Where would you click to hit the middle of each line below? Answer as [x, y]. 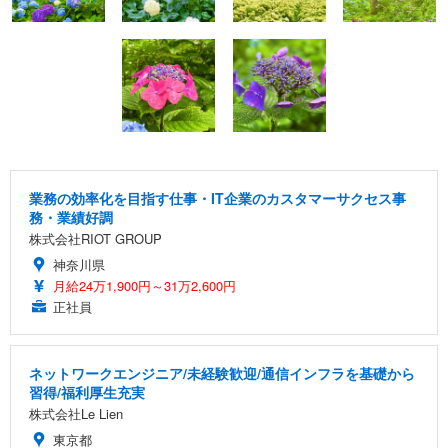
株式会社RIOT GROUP [95, 238]
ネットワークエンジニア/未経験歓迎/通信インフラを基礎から [222, 372]
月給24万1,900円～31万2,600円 [144, 285]
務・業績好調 [71, 216]
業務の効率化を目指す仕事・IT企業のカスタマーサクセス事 [217, 197]
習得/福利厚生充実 [87, 391]
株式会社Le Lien [76, 413]
